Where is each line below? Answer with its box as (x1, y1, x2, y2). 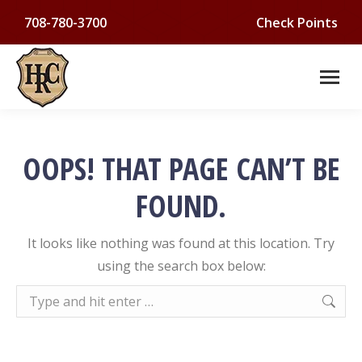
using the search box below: (96, 257, 266, 275)
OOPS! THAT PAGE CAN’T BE (22, 147, 340, 189)
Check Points (256, 13, 338, 32)
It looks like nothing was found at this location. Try (27, 234, 335, 252)
